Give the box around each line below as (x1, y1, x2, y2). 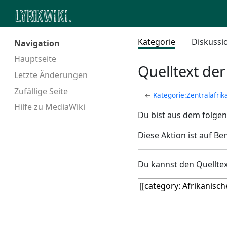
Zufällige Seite (14, 85, 68, 97)
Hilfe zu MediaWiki (14, 101, 85, 113)
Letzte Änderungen (14, 69, 88, 81)
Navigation (14, 37, 60, 49)
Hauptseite (14, 53, 56, 64)
